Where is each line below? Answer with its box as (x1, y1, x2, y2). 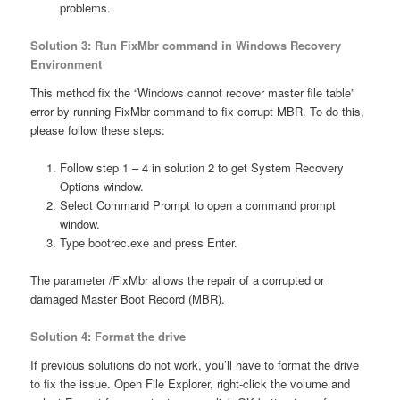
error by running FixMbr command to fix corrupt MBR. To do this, (30, 102, 365, 120)
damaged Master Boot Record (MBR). (30, 289, 226, 307)
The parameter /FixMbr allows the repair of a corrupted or (30, 271, 325, 288)
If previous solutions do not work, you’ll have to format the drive (30, 355, 360, 373)
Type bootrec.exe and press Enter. (59, 233, 237, 251)
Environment (30, 55, 103, 73)
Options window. (59, 177, 144, 195)
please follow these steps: (30, 121, 166, 138)
